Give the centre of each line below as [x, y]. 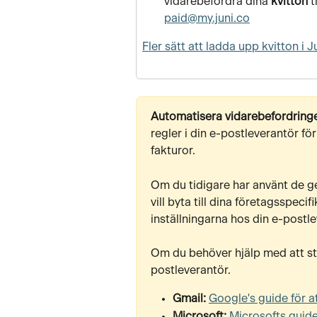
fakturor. [173, 151]
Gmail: [191, 299]
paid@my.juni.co [207, 19]
